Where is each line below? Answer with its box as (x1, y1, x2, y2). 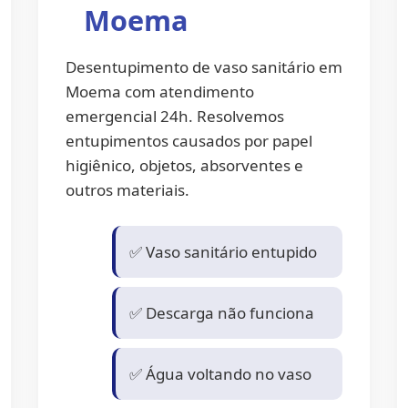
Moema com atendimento (65, 81, 254, 102)
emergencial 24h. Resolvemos (65, 106, 284, 127)
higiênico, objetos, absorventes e (65, 155, 303, 176)
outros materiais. (65, 179, 189, 200)
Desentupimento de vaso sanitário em (65, 56, 342, 77)
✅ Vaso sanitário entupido (128, 240, 317, 262)
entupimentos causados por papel (65, 130, 312, 151)
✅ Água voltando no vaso (128, 362, 311, 384)
